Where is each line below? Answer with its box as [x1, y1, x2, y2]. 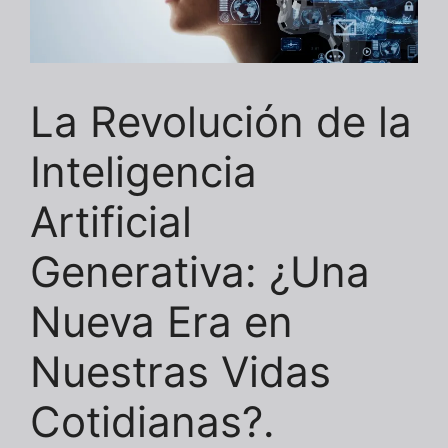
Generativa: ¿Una [30, 245, 370, 297]
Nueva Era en [30, 295, 293, 347]
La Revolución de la [30, 95, 412, 147]
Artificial [30, 195, 192, 247]
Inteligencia [30, 145, 257, 197]
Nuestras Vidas [30, 345, 331, 397]
